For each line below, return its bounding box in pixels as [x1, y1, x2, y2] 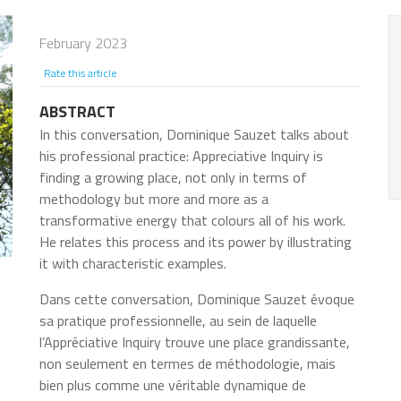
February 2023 [39, 32, 127, 55]
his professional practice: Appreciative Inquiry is [39, 145, 323, 167]
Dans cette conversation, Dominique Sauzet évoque [39, 288, 354, 311]
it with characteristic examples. [39, 252, 226, 275]
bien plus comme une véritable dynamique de [39, 374, 306, 397]
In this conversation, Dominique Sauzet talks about [39, 124, 349, 146]
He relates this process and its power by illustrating [39, 231, 352, 253]
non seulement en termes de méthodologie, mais [39, 353, 336, 375]
